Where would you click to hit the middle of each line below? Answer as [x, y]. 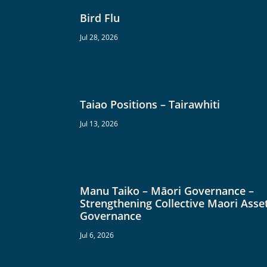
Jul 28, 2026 [99, 37]
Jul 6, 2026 [97, 235]
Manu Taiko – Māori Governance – [167, 190]
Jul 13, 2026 [99, 123]
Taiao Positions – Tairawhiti [150, 104]
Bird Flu [100, 18]
